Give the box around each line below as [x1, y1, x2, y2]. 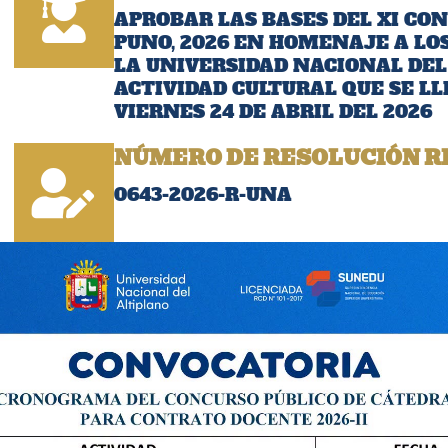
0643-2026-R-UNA [113, 182, 292, 207]
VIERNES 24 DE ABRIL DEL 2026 [113, 99, 432, 124]
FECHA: [113, 256, 233, 299]
